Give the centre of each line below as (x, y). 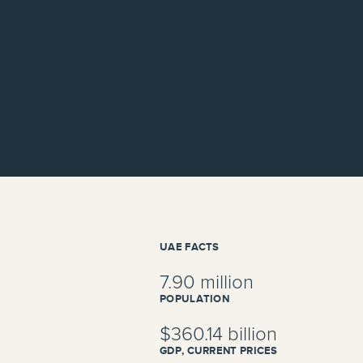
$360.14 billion (218, 335)
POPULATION (194, 299)
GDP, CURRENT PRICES (219, 351)
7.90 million (207, 283)
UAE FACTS (190, 247)
